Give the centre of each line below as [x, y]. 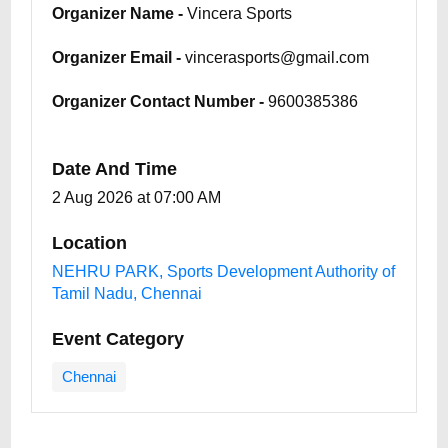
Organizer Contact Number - [158, 101]
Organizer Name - [118, 13]
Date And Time [115, 169]
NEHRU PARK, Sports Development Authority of [224, 271]
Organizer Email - [117, 57]
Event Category [118, 339]
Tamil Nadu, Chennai [127, 293]
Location [90, 243]
